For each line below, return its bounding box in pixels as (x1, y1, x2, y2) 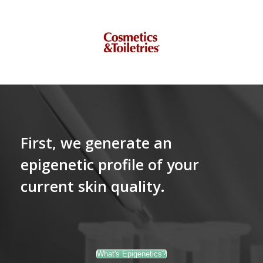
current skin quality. (21, 176, 165, 197)
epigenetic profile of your (21, 154, 199, 175)
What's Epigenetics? (97, 249, 166, 258)
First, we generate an (21, 133, 172, 153)
